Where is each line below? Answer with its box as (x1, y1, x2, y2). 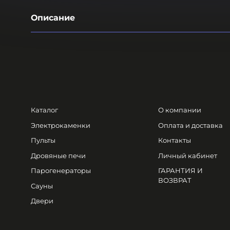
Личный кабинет (158, 151, 218, 160)
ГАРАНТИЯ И (158, 166, 203, 175)
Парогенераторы (31, 166, 91, 175)
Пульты (31, 136, 55, 144)
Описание (31, 12, 75, 23)
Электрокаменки (31, 121, 90, 129)
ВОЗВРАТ (158, 176, 192, 184)
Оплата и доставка (158, 121, 223, 129)
